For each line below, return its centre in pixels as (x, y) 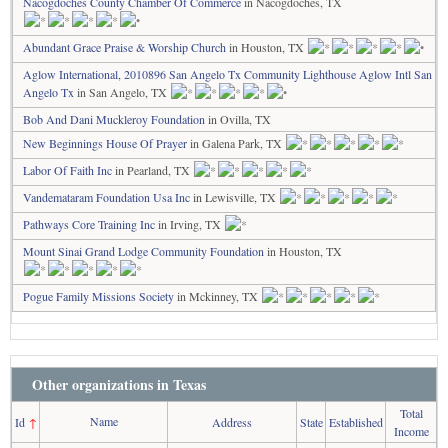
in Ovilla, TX (238, 119)
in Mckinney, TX (217, 296)
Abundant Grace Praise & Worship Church (124, 47)
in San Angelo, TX (122, 92)
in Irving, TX (189, 224)
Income (411, 431)
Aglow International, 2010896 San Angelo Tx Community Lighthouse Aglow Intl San (227, 74)
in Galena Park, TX (236, 143)
